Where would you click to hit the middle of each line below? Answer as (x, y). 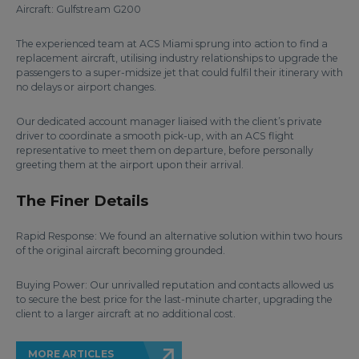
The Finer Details (82, 201)
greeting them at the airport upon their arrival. (130, 165)
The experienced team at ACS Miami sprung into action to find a (172, 44)
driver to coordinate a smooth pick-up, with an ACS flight (155, 136)
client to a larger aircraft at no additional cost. (126, 314)
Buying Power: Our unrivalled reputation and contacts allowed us (175, 285)
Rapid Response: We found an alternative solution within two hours (179, 236)
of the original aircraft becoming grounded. (121, 250)
